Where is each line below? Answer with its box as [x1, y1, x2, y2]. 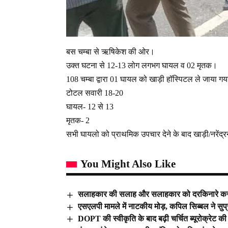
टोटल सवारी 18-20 [66, 89, 123, 98]
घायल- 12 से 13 [66, 102, 113, 111]
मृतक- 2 [66, 116, 90, 125]
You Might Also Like [80, 158, 176, 170]
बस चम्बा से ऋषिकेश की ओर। [66, 47, 155, 56]
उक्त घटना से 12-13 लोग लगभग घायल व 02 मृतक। [66, 61, 217, 70]
